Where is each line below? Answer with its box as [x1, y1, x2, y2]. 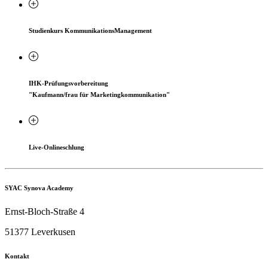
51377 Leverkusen [5, 226, 75, 237]
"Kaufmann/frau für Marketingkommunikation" [29, 90, 170, 98]
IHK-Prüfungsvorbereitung [29, 79, 108, 87]
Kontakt [5, 252, 29, 260]
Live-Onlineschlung [29, 143, 84, 151]
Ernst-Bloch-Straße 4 [5, 206, 84, 217]
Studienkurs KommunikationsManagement [29, 26, 152, 34]
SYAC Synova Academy [5, 184, 74, 191]
